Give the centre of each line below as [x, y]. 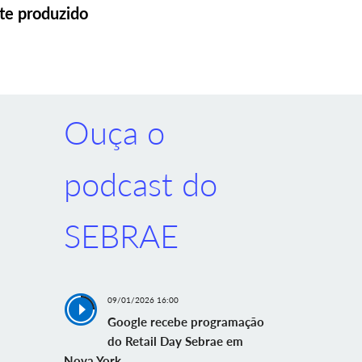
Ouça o [114, 133]
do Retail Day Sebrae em [175, 341]
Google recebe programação [185, 322]
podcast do [140, 184]
